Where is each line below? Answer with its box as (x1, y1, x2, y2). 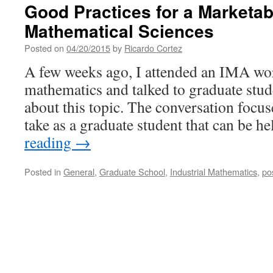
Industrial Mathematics (170, 165, 257, 178)
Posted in (24, 165, 61, 178)
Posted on (24, 41, 64, 54)
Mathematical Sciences (24, 18, 214, 43)
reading (24, 132, 75, 152)
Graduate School (99, 165, 165, 178)
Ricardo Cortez (124, 41, 182, 54)
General (63, 165, 94, 178)
